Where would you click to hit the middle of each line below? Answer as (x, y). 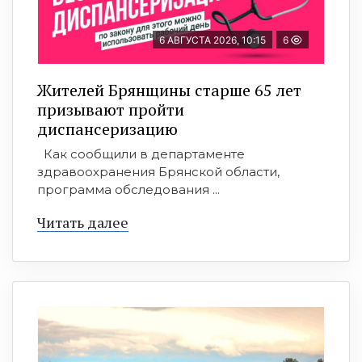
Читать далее (83, 222)
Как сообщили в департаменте (141, 154)
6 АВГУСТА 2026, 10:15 (213, 40)
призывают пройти (111, 109)
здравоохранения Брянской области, (158, 171)
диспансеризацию (107, 128)
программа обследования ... (128, 189)
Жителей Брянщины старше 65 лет (169, 90)
